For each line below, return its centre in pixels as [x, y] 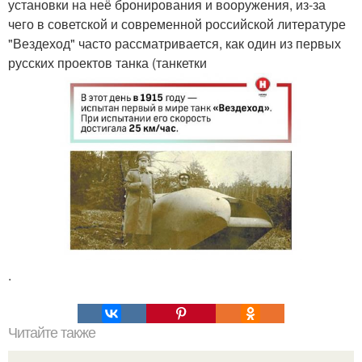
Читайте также [52, 333]
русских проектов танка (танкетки [107, 63]
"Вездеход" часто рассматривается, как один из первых [175, 43]
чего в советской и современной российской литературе [177, 24]
